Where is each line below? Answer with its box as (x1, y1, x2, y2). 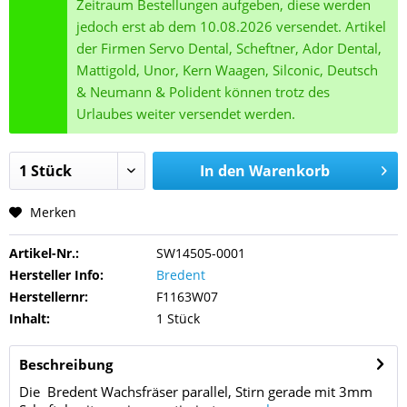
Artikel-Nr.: (9, 244, 79, 262)
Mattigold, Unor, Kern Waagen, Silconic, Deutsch (76, 61, 379, 79)
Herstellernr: (9, 288, 88, 305)
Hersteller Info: (9, 266, 104, 283)
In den (199, 161, 245, 181)
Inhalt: (9, 310, 50, 327)
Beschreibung (19, 355, 113, 373)
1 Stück (155, 310, 200, 327)
